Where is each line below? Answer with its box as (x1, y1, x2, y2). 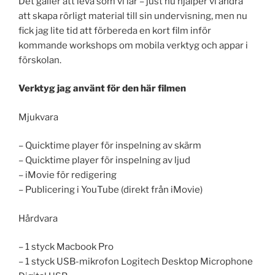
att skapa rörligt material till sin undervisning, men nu (18, 10, 247, 21)
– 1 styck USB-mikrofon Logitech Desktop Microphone (18, 256, 253, 268)
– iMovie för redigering (18, 169, 117, 181)
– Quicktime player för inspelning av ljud (18, 155, 190, 166)
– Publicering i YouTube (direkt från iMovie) (18, 184, 203, 196)
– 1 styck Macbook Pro (18, 241, 114, 253)
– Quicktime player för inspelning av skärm (18, 140, 201, 152)
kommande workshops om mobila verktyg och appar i (18, 39, 248, 51)
